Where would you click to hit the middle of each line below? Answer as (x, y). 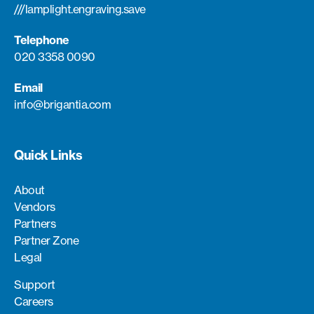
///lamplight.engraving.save (80, 9)
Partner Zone (46, 240)
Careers (34, 301)
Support (35, 284)
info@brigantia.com (62, 104)
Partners (35, 223)
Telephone (42, 40)
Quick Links (48, 155)
